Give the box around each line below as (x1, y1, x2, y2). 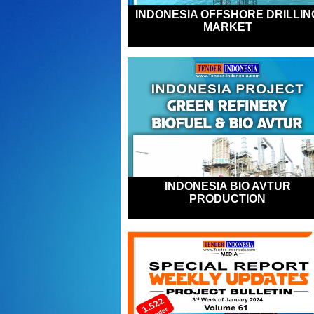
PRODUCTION (189, 193, 266, 205)
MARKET (203, 21, 252, 33)
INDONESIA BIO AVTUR (164, 180, 291, 192)
